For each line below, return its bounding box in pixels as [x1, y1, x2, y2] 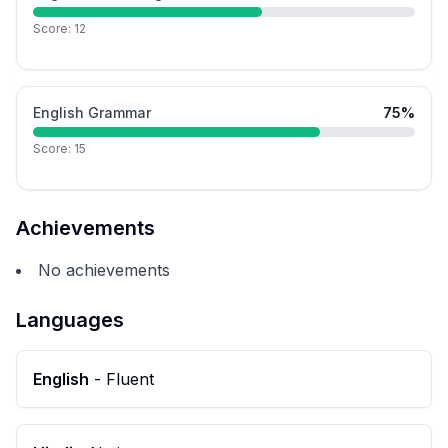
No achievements [38, 260, 170, 280]
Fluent [106, 369, 154, 389]
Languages [16, 308, 124, 332]
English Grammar [33, 104, 151, 121]
